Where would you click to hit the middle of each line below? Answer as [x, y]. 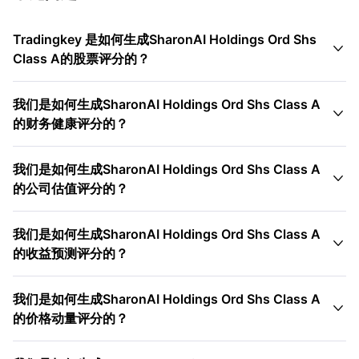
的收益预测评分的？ [71, 253]
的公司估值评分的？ [71, 188]
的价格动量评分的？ [71, 318]
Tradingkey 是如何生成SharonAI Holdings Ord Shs [165, 39]
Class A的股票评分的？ [81, 58]
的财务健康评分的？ [71, 123]
